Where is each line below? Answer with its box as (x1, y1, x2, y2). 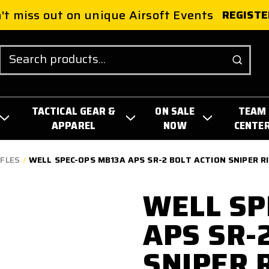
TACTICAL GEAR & (31, 102, 116, 119)
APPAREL (51, 116, 96, 134)
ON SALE (155, 102, 195, 119)
